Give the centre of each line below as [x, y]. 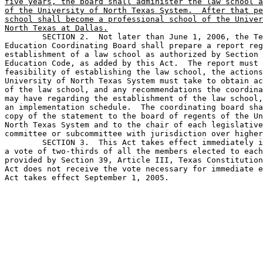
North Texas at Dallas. [56, 28]
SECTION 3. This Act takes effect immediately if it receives [23, 142]
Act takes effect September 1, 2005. [87, 178]
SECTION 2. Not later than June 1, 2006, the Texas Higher [23, 37]
